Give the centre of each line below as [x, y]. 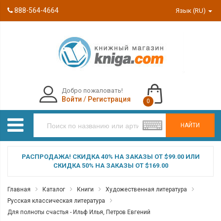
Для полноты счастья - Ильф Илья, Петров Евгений [79, 212]
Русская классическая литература [56, 201]
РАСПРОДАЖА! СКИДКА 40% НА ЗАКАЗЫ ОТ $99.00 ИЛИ [110, 157]
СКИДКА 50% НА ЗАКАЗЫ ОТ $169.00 [110, 166]
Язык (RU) [192, 11]
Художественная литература [146, 189]
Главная [19, 189]
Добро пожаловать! [92, 91]
